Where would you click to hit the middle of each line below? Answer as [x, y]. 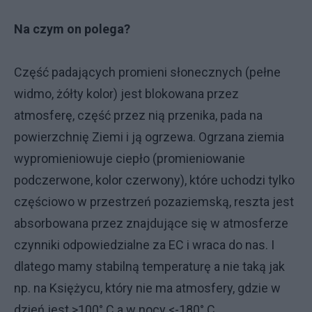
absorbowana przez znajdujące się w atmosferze [151, 223]
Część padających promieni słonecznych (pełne [147, 72]
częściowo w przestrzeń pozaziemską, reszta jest [154, 201]
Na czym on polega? [72, 29]
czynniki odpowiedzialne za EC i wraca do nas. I [144, 244]
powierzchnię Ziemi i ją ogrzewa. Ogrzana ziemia [149, 136]
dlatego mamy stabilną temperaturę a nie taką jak [149, 266]
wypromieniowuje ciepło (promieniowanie [130, 158]
